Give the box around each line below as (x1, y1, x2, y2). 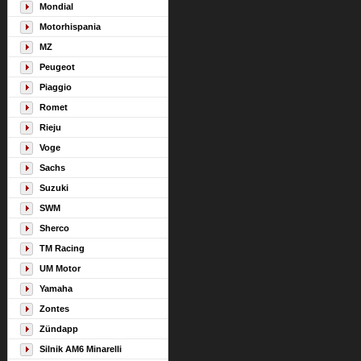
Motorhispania (39, 22, 101, 31)
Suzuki (39, 183, 68, 193)
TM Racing (39, 243, 85, 253)
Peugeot (39, 62, 75, 72)
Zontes (39, 304, 69, 313)
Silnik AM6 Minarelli (39, 344, 122, 354)
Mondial (39, 2, 73, 11)
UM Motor (39, 263, 81, 273)
